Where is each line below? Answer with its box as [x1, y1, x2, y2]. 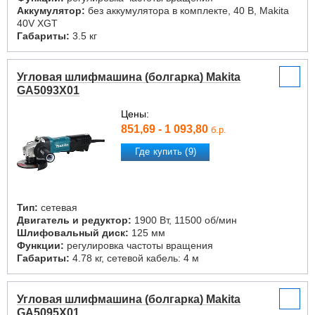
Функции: [17, 240, 64, 251]
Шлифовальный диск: [17, 227, 129, 238]
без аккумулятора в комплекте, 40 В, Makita [85, 5, 289, 16]
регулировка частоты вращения [64, 240, 213, 251]
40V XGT [17, 18, 58, 29]
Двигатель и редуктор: [17, 214, 131, 226]
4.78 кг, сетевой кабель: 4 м [70, 252, 199, 264]
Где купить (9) [134, 146, 197, 157]
